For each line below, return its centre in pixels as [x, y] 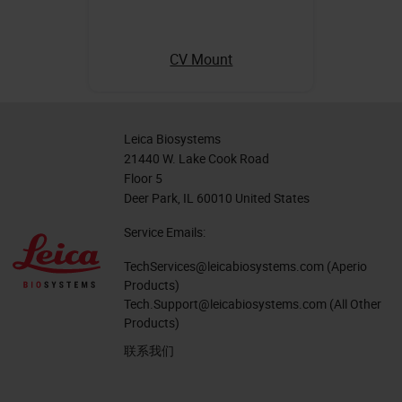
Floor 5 [143, 178]
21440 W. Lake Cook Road [197, 158]
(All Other [354, 303]
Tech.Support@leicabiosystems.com [225, 303]
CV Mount [201, 59]
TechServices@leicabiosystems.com [224, 266]
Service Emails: [165, 232]
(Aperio [345, 266]
